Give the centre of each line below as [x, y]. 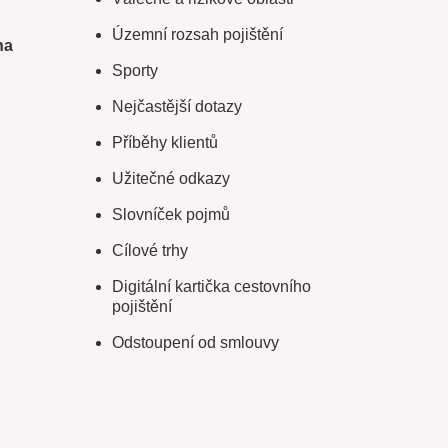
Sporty [134, 71]
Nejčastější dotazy [176, 107]
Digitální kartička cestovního [211, 287]
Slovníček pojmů [170, 215]
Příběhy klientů [164, 143]
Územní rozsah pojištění [197, 35]
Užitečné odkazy [170, 179]
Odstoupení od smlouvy [195, 343]
